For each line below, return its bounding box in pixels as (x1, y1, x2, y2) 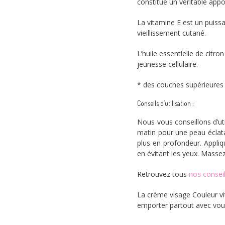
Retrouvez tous (137, 169, 189, 179)
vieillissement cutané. (137, 28, 206, 38)
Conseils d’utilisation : (137, 98, 194, 107)
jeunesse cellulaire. (137, 59, 198, 69)
